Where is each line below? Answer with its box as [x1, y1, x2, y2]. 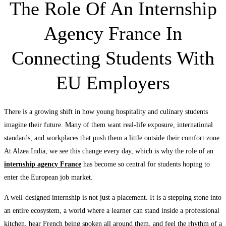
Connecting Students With [12, 47, 214, 69]
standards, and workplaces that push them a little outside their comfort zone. [4, 134, 221, 142]
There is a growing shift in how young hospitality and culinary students [4, 107, 208, 116]
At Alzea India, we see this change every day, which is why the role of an [4, 147, 213, 155]
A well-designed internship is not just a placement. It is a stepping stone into [4, 193, 221, 201]
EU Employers [56, 72, 170, 93]
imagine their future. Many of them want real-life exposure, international [4, 121, 213, 129]
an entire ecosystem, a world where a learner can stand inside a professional [4, 206, 219, 214]
